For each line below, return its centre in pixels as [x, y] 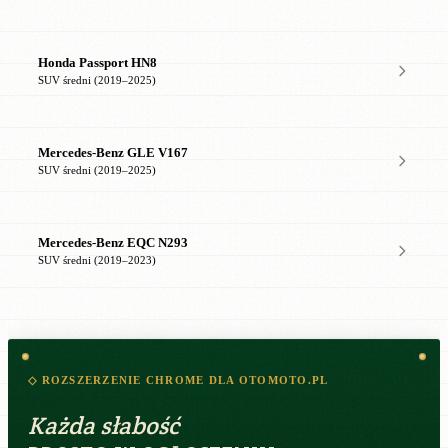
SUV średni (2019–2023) [97, 260]
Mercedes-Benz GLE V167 [113, 152]
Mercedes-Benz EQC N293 [113, 242]
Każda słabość [103, 426]
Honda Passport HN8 [97, 62]
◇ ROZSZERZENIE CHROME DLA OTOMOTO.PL [178, 381]
